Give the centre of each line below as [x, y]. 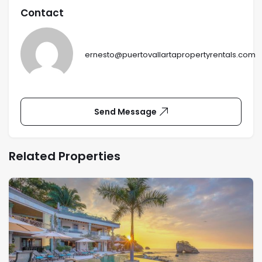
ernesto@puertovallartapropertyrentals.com [170, 55]
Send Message [125, 111]
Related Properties [65, 156]
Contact [42, 13]
